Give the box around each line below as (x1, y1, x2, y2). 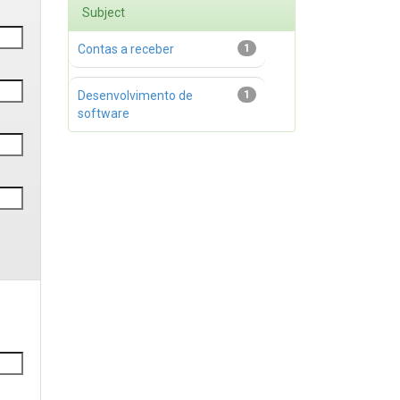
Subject (82, 5, 125, 20)
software (78, 106, 129, 121)
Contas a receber (78, 42, 174, 56)
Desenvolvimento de (78, 88, 193, 103)
